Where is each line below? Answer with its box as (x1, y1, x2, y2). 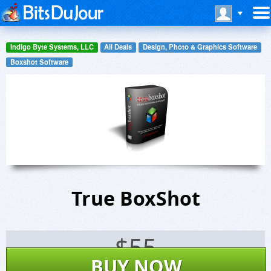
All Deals (104, 42, 132, 52)
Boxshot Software (10, 56, 68, 67)
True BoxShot (71, 185, 200, 212)
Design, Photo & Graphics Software (142, 42, 257, 52)
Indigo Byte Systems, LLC (10, 42, 94, 52)
